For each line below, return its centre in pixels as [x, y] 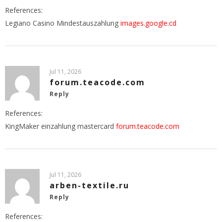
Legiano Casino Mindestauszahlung [63, 23]
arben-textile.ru [89, 185]
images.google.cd [148, 23]
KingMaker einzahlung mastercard [60, 126]
